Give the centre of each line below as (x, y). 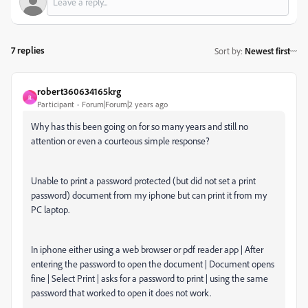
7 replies (28, 50)
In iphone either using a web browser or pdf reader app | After (147, 249)
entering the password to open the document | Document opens (153, 264)
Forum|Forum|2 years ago (125, 104)
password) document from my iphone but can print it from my (149, 195)
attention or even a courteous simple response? (120, 141)
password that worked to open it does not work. (121, 293)
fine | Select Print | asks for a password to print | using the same (150, 278)
